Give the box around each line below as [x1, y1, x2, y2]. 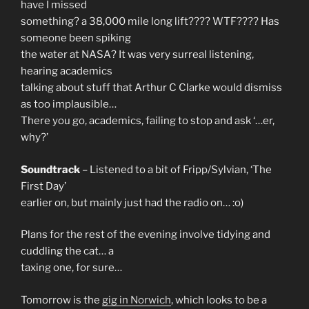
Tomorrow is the [21, 293, 102, 306]
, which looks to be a [171, 293, 267, 306]
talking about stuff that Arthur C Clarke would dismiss [21, 81, 282, 94]
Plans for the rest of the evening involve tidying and [21, 228, 270, 241]
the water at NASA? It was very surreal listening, [21, 48, 254, 61]
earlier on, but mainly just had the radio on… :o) [21, 196, 243, 209]
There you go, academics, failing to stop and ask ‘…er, [21, 114, 275, 128]
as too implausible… [21, 98, 117, 111]
